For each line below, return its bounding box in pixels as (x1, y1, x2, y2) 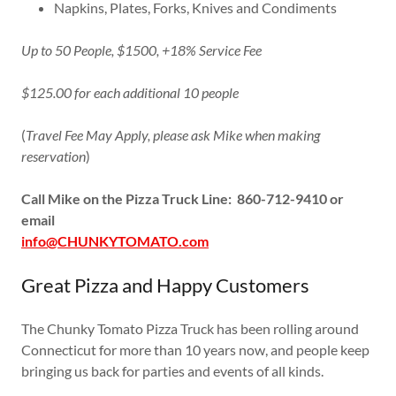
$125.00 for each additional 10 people (21, 84, 239, 102)
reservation (21, 148, 86, 165)
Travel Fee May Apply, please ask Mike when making (26, 126, 320, 144)
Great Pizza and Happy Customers (21, 273, 309, 298)
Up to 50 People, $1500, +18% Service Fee (21, 42, 264, 59)
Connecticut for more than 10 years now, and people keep (21, 341, 369, 359)
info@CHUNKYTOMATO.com (21, 232, 209, 250)
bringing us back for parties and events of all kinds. (21, 362, 326, 380)
